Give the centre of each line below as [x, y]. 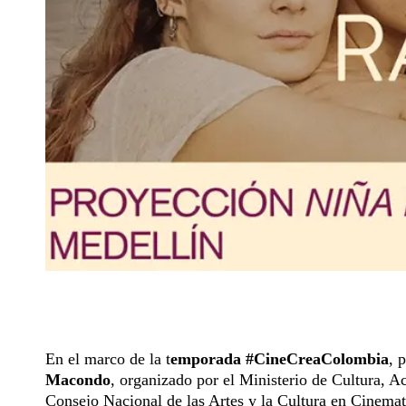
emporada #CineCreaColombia [280, 359]
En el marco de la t [108, 359]
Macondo [78, 380]
